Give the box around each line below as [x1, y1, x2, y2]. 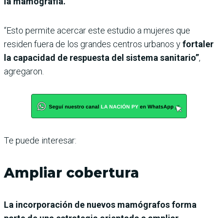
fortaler [181, 38, 214, 49]
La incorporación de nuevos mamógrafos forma [4, 199, 197, 210]
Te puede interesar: [4, 135, 76, 145]
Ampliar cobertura [4, 164, 139, 181]
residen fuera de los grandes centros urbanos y [4, 38, 181, 49]
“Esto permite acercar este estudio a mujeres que [4, 25, 190, 36]
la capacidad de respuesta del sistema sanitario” [4, 52, 199, 63]
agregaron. [4, 66, 44, 76]
